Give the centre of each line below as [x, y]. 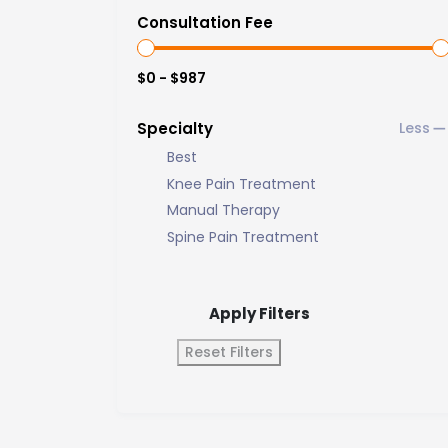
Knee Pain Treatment [241, 183]
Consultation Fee [205, 22]
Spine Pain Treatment [243, 236]
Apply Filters [259, 313]
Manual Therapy [223, 210]
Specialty [175, 128]
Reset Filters [229, 351]
